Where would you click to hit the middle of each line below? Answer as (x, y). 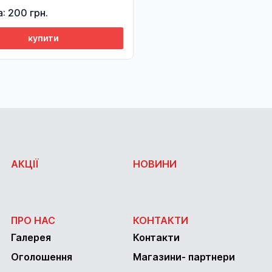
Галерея (31, 237)
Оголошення (42, 257)
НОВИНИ (155, 164)
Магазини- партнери (184, 257)
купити (43, 38)
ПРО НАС (33, 220)
